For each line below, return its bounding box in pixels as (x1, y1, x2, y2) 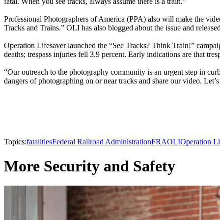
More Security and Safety (4, 157, 175, 175)
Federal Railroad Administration (52, 137, 151, 146)
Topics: (4, 137, 27, 146)
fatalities (27, 137, 52, 146)
